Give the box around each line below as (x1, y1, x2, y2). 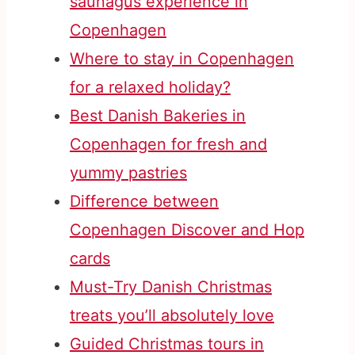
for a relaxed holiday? (70, 78, 231, 97)
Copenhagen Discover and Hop (70, 220, 304, 240)
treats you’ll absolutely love (70, 306, 274, 326)
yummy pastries (70, 163, 187, 183)
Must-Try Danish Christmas (70, 277, 272, 297)
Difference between (70, 192, 219, 212)
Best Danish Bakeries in (70, 106, 246, 126)
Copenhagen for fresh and (70, 135, 267, 155)
